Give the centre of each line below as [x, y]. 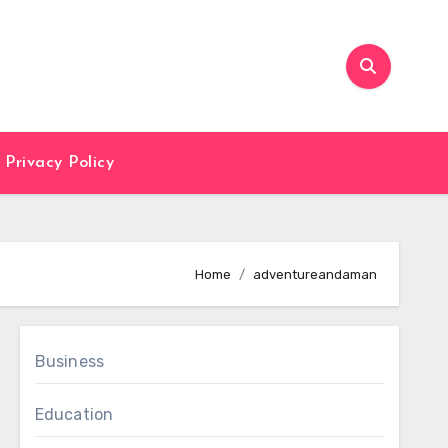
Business [69, 361]
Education [74, 414]
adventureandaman [315, 274]
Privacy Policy [60, 163]
